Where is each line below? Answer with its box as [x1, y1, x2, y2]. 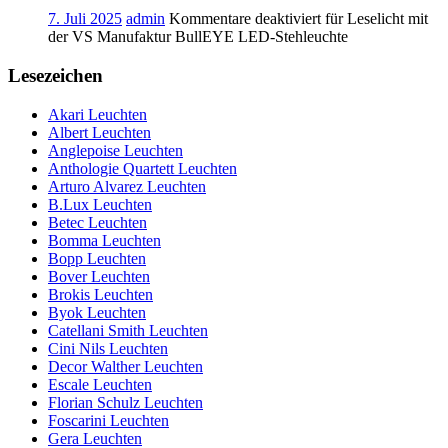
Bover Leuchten [48, 267, 150, 285]
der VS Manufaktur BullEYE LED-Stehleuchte [48, 28, 348, 46]
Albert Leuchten [48, 123, 151, 141]
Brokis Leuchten [48, 285, 153, 303]
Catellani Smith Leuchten [48, 321, 208, 339]
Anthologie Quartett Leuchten [48, 159, 237, 177]
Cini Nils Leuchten [48, 339, 168, 357]
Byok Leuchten [48, 303, 146, 321]
